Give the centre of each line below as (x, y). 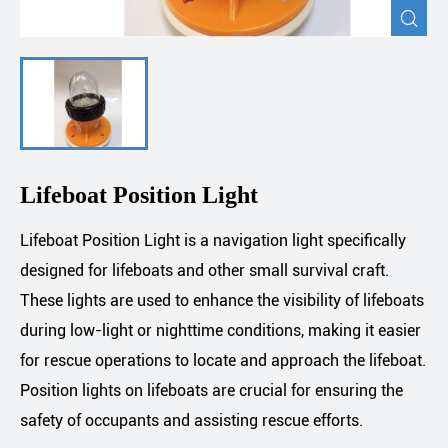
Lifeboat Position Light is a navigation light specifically (213, 241)
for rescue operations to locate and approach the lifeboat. (223, 361)
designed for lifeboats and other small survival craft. (204, 271)
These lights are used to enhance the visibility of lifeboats (222, 301)
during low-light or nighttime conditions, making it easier (220, 331)
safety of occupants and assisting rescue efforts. (191, 421)
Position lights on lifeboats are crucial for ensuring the (211, 391)
